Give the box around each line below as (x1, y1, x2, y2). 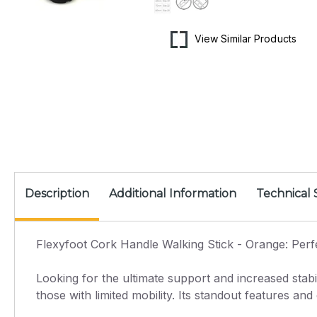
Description (25, 187, 89, 200)
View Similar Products (194, 33, 296, 45)
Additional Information (109, 187, 236, 200)
